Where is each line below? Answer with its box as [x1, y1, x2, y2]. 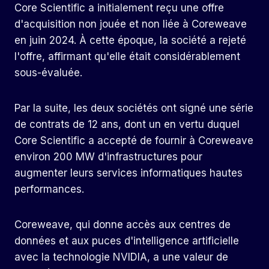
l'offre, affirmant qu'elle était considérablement [14, 50, 240, 63]
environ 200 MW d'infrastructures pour [14, 151, 202, 163]
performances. [14, 183, 84, 196]
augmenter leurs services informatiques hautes [14, 167, 243, 180]
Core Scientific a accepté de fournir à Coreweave [14, 134, 253, 147]
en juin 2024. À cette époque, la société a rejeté [14, 34, 246, 47]
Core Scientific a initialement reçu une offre [14, 2, 224, 14]
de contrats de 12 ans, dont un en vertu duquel [14, 118, 240, 131]
